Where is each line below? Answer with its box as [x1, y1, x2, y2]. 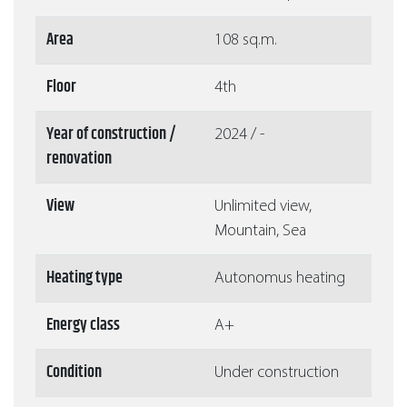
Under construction [214, 364, 339, 382]
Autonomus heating [214, 270, 345, 288]
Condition [46, 360, 102, 386]
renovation [46, 146, 112, 173]
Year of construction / [46, 122, 176, 148]
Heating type [46, 265, 123, 292]
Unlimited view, [214, 198, 312, 216]
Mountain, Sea [214, 223, 306, 241]
